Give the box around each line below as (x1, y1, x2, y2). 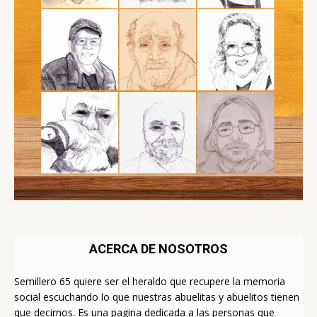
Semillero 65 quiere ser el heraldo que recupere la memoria (14, 275, 285, 289)
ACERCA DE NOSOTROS (89, 241, 228, 257)
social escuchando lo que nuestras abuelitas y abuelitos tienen (14, 290, 299, 304)
